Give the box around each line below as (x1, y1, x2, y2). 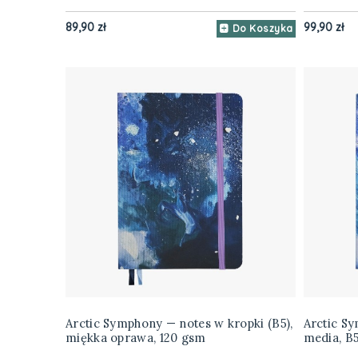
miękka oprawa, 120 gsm (66, 330, 206, 346)
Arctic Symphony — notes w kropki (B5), (66, 316, 293, 332)
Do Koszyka (232, 22, 293, 35)
